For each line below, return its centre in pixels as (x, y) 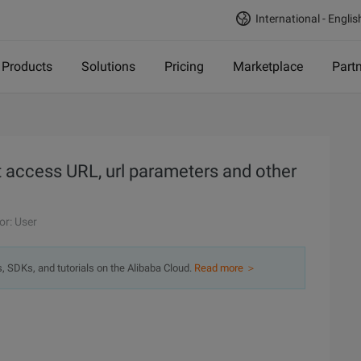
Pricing (184, 66)
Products (27, 66)
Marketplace (268, 66)
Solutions (108, 66)
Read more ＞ (225, 268)
